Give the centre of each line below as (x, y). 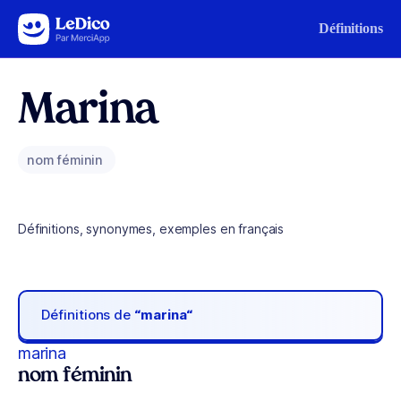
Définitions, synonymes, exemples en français (151, 229)
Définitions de (88, 315)
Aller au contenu (68, 25)
